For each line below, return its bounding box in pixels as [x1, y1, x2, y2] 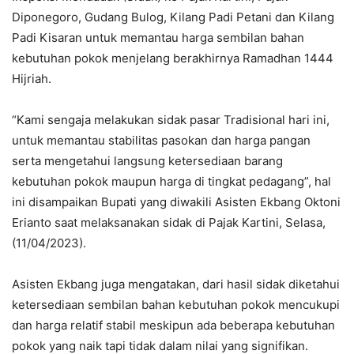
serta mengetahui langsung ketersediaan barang [12, 153, 283, 168]
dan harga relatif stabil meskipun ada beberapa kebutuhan [12, 317, 335, 333]
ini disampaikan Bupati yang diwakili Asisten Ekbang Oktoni [12, 194, 341, 209]
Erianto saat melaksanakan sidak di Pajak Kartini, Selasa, [12, 214, 326, 230]
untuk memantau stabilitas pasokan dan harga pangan [12, 132, 311, 148]
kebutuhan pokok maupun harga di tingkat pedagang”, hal [12, 173, 331, 189]
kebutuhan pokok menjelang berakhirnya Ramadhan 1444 [12, 50, 333, 66]
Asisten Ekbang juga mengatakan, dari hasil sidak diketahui [12, 276, 340, 292]
